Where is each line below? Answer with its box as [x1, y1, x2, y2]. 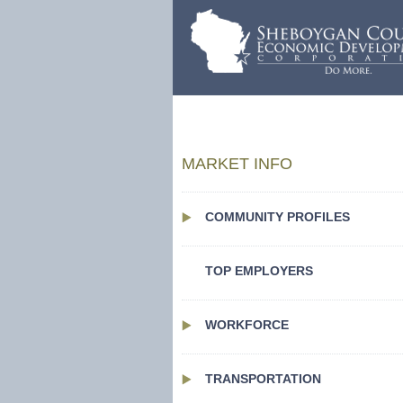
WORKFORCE [205, 318, 289, 332]
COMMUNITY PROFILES [205, 210, 350, 224]
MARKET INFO [182, 155, 292, 173]
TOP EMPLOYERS [205, 264, 313, 278]
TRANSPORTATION [205, 372, 321, 386]
